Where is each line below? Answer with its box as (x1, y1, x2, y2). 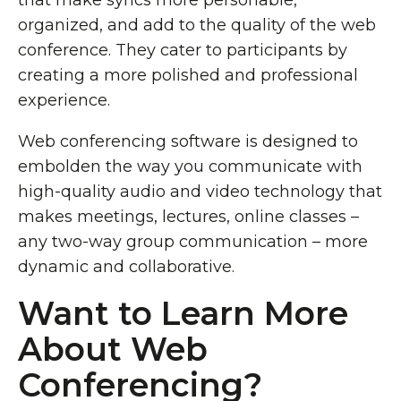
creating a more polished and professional (18, 65, 358, 85)
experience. (18, 90, 110, 110)
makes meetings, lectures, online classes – (18, 207, 359, 226)
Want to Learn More (18, 294, 348, 333)
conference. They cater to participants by (18, 40, 347, 60)
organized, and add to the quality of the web (18, 15, 376, 35)
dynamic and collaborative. (18, 257, 235, 277)
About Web (18, 329, 208, 369)
